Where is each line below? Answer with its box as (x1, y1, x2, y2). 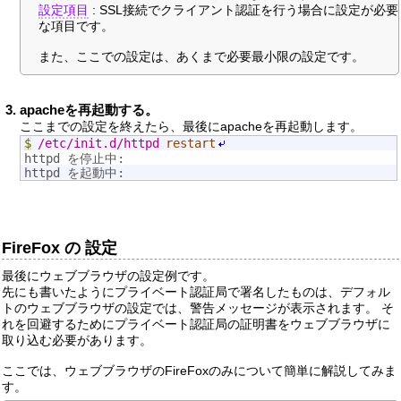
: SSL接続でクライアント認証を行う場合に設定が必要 (89, 3, 398, 18)
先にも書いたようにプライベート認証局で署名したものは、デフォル (2, 285, 390, 300)
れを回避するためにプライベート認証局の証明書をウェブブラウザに (2, 317, 390, 332)
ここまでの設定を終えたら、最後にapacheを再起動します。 (20, 119, 363, 134)
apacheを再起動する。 (20, 103, 158, 118)
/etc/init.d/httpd (38, 136, 159, 151)
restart (166, 136, 216, 151)
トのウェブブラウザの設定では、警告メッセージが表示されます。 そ (2, 301, 394, 316)
